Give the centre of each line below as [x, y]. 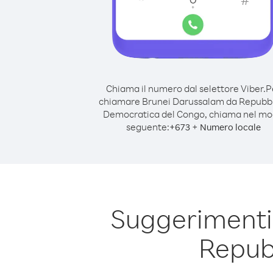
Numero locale [230, 127]
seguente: [147, 127]
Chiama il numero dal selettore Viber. [186, 88]
